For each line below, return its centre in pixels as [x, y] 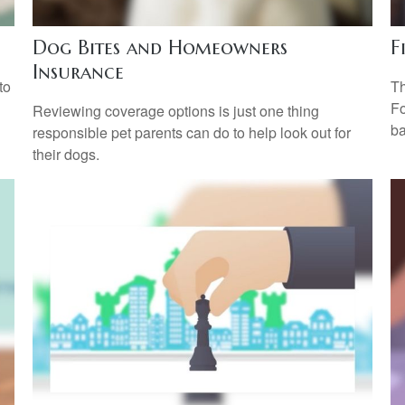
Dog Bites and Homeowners [160, 47]
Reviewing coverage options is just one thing [175, 111]
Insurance [78, 71]
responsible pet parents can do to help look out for [191, 133]
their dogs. [66, 155]
